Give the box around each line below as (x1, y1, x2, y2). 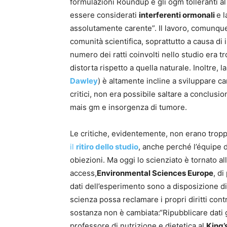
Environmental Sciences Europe (97, 168, 213, 178)
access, (70, 168, 97, 178)
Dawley (70, 76, 98, 86)
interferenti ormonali (139, 10, 216, 20)
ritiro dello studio (76, 142, 138, 152)
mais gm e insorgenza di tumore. (70, 102, 187, 112)
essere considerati (70, 10, 139, 20)
